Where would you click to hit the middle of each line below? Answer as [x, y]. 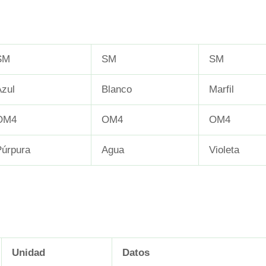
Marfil [221, 89]
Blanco [117, 89]
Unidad [28, 253]
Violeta [224, 150]
